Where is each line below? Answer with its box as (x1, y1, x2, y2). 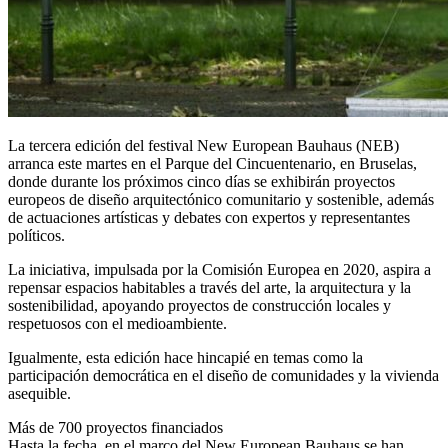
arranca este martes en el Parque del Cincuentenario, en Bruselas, (8, 154, 417, 172)
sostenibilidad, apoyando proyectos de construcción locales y (8, 296, 391, 314)
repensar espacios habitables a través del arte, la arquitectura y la (8, 278, 411, 296)
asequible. (8, 384, 71, 402)
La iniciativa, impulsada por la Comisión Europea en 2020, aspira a (8, 260, 431, 278)
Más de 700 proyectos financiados (8, 418, 223, 436)
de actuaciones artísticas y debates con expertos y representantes (8, 208, 410, 226)
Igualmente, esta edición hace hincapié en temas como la (8, 348, 363, 366)
